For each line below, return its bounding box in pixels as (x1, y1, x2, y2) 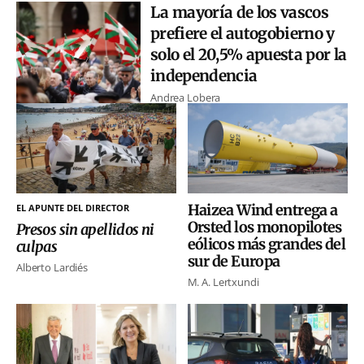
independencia (150, 66, 258, 85)
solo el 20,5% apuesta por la (150, 45, 347, 64)
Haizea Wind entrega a (187, 201, 338, 220)
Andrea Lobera (150, 90, 221, 106)
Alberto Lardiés (16, 259, 89, 275)
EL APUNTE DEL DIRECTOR (16, 201, 129, 214)
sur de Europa (187, 252, 280, 271)
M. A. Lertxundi (187, 274, 259, 289)
